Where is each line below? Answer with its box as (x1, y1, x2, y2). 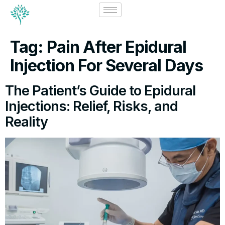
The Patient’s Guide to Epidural (5, 82, 195, 99)
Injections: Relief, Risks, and (5, 98, 178, 115)
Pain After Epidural (47, 37, 186, 57)
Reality (5, 114, 48, 131)
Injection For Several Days (10, 55, 203, 76)
